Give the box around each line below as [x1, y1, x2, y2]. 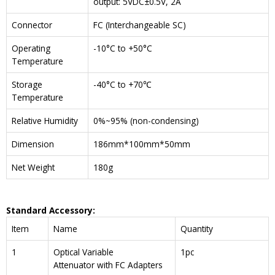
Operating [12, 42, 50, 54]
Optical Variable [53, 246, 114, 258]
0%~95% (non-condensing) [93, 114, 199, 126]
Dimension [12, 137, 54, 150]
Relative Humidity [12, 114, 78, 126]
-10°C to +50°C [93, 42, 152, 54]
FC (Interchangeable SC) [93, 18, 186, 31]
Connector [12, 18, 52, 31]
